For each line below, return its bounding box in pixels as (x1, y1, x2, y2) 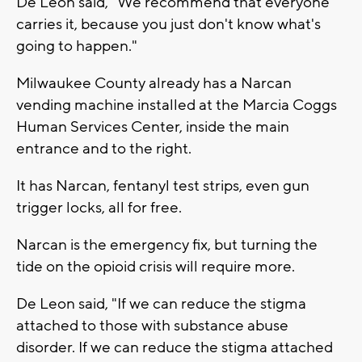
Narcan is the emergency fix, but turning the (16, 234, 318, 255)
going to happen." (16, 36, 137, 56)
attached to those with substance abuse (16, 315, 288, 335)
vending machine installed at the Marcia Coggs (16, 95, 337, 115)
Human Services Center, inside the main (16, 116, 289, 137)
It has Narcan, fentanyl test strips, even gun (16, 175, 309, 196)
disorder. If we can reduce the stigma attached (16, 337, 333, 357)
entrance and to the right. (16, 138, 192, 158)
